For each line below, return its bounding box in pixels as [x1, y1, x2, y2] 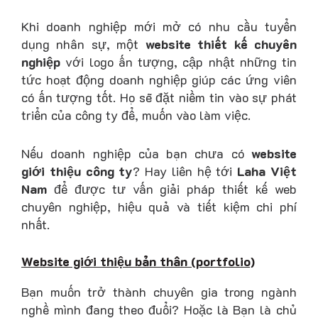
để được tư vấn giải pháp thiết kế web [53, 180, 297, 197]
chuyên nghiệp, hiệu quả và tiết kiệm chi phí [21, 197, 297, 215]
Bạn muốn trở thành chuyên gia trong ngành [21, 283, 297, 300]
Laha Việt [237, 162, 297, 180]
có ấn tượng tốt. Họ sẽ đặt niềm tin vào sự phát [21, 89, 297, 106]
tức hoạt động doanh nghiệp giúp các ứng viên [21, 71, 297, 89]
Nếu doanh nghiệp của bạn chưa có [21, 144, 251, 162]
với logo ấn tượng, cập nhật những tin [65, 53, 297, 71]
